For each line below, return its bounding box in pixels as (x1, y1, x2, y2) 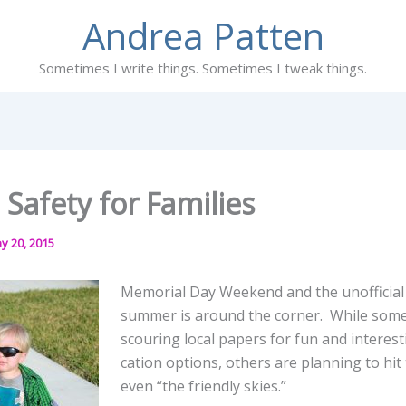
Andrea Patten (82, 11, 324, 61)
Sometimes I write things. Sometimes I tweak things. (39, 59, 367, 77)
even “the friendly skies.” (121, 376, 286, 396)
